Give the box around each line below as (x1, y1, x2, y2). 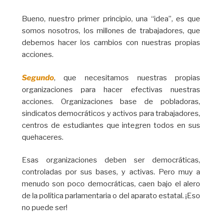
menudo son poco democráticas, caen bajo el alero (21, 179, 201, 189)
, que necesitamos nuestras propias (54, 73, 201, 82)
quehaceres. (21, 132, 63, 142)
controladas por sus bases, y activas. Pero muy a (21, 167, 201, 177)
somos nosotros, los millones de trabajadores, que (21, 26, 201, 36)
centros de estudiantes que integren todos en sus (21, 120, 201, 130)
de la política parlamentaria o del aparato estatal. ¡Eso (21, 191, 201, 201)
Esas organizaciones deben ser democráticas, (21, 156, 201, 165)
